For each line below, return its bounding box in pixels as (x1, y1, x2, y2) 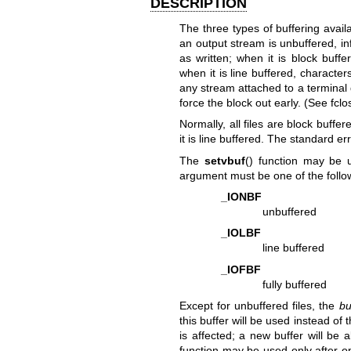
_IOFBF (221, 262, 262, 276)
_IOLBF (221, 226, 262, 240)
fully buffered (262, 277, 327, 291)
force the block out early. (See (179, 96, 331, 109)
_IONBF (221, 190, 262, 204)
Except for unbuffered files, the (179, 299, 339, 313)
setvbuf (204, 154, 245, 167)
